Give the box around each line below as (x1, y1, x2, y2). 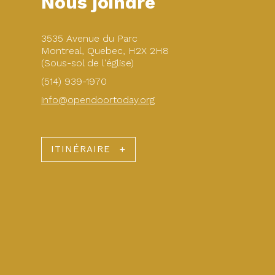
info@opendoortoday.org (41, 94, 155, 106)
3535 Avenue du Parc (41, 33, 138, 45)
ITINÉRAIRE (51, 144, 111, 155)
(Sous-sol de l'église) (41, 57, 134, 69)
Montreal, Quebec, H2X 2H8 (41, 45, 169, 57)
